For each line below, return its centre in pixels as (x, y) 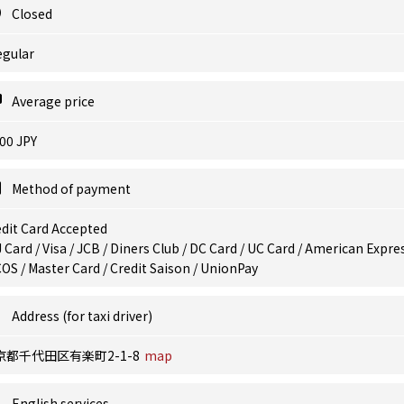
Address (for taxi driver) (82, 316)
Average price (53, 101)
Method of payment (71, 188)
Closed (32, 14)
